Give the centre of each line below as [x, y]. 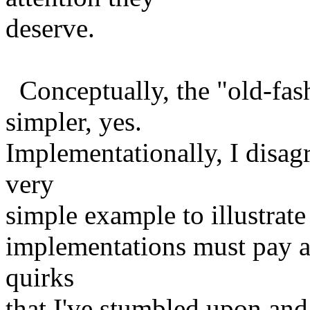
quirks [40, 277]
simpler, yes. [74, 121]
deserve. [50, 28]
